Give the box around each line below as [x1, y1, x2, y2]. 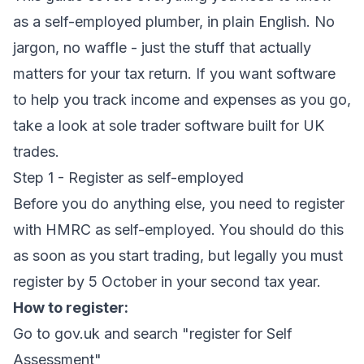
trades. [13, 143, 59, 160]
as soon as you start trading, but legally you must [13, 247, 343, 264]
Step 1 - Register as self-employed [13, 169, 244, 186]
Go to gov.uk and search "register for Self [13, 325, 292, 342]
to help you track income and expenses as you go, [13, 91, 351, 108]
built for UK [244, 117, 324, 134]
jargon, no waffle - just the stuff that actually [13, 39, 311, 56]
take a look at [13, 117, 109, 134]
